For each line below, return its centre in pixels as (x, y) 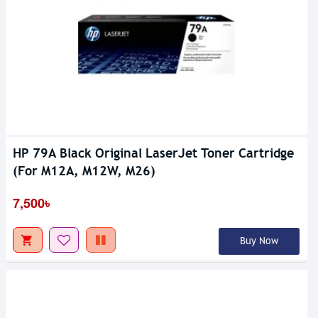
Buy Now (259, 241)
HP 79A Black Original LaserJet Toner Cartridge (153, 153)
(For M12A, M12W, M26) (84, 170)
